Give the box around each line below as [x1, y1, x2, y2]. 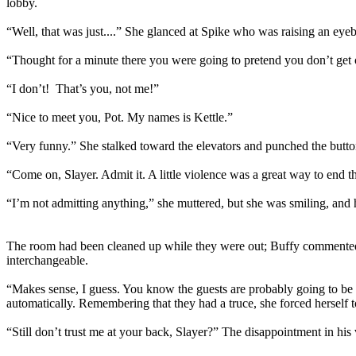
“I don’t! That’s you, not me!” [6, 82, 159, 95]
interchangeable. [6, 253, 88, 267]
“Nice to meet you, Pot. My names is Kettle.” [6, 110, 233, 124]
